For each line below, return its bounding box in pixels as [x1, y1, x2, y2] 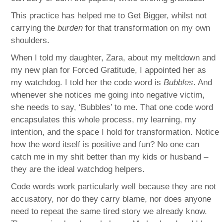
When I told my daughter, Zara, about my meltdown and [11, 53, 216, 63]
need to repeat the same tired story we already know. [11, 207, 208, 217]
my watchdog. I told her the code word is [11, 78, 164, 88]
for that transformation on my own [83, 23, 211, 33]
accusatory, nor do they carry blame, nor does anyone [11, 194, 212, 204]
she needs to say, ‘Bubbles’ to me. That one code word [11, 103, 214, 112]
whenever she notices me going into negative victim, [11, 90, 205, 100]
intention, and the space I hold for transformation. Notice [11, 127, 220, 137]
